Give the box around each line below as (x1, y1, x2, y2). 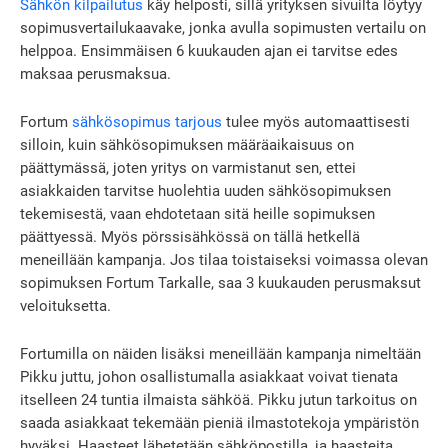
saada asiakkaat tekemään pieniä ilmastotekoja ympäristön (20, 413, 419, 432)
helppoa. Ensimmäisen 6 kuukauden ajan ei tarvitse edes (20, 41, 398, 60)
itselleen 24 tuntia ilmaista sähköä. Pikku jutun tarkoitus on (20, 390, 417, 409)
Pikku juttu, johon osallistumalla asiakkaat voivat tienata (20, 367, 398, 386)
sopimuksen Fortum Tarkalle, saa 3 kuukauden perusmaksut (20, 273, 421, 292)
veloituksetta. (20, 296, 111, 315)
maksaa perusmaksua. (20, 64, 171, 83)
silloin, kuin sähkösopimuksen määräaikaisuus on (20, 135, 354, 154)
